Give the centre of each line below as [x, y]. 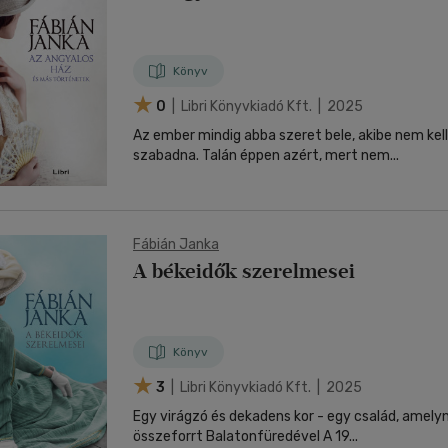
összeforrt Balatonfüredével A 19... [340, 436]
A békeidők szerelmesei [244, 271]
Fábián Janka [176, 244]
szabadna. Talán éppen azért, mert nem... [266, 155]
